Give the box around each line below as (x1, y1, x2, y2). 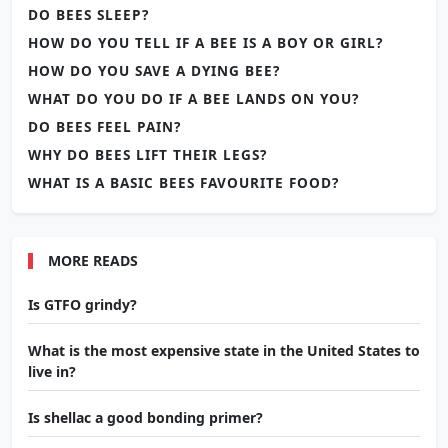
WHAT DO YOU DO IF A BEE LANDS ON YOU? (28, 89, 359, 109)
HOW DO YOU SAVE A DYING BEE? (28, 61, 280, 81)
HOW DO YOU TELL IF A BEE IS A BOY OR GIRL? (28, 33, 383, 53)
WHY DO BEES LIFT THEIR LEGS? (28, 145, 267, 165)
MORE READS (48, 251, 138, 271)
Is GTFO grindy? (28, 295, 137, 315)
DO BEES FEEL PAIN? (28, 117, 181, 137)
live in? (28, 362, 76, 382)
